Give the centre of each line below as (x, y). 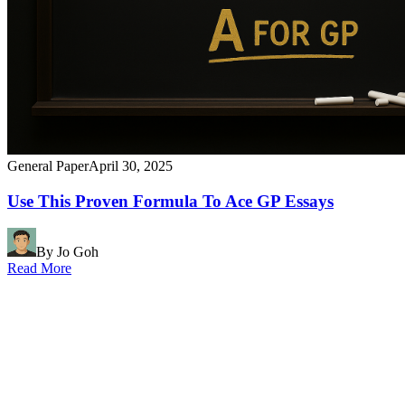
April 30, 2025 (131, 165)
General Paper (48, 165)
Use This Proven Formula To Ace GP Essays (170, 201)
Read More (39, 268)
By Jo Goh (67, 252)
